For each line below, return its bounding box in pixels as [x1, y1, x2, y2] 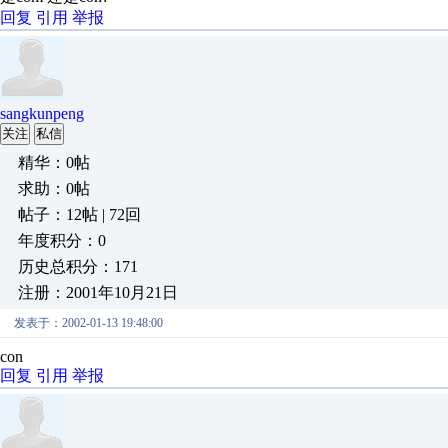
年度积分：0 [18, 232, 106, 249]
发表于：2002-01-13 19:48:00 [14, 316, 163, 330]
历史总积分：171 [18, 258, 138, 275]
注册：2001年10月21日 [18, 284, 178, 301]
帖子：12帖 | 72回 [18, 206, 141, 223]
